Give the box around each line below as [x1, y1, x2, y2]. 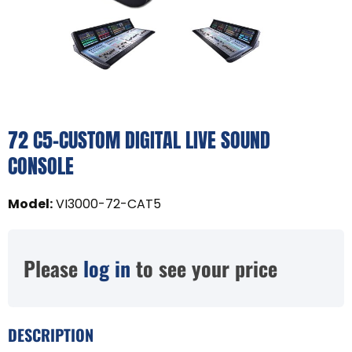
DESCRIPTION [8, 322, 93, 346]
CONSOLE [8, 149, 74, 181]
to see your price [130, 252, 277, 284]
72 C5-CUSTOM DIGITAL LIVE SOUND [8, 123, 270, 156]
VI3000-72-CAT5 [56, 194, 161, 213]
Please [24, 252, 83, 284]
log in [83, 252, 130, 284]
